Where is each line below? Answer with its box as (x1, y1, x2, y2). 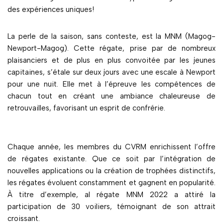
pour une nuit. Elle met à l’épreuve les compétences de (7, 80, 216, 89)
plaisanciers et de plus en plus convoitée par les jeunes (7, 56, 216, 65)
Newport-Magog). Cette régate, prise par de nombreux (7, 44, 216, 53)
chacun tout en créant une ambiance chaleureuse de (7, 92, 216, 101)
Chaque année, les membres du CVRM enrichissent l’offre (7, 142, 216, 152)
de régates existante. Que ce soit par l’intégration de (7, 154, 216, 164)
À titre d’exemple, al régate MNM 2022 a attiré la (7, 190, 216, 200)
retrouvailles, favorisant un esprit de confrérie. (7, 104, 165, 113)
